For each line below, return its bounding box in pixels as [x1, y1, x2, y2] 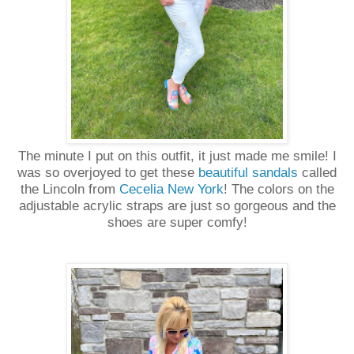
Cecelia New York [119, 181, 224, 197]
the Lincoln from [20, 181, 119, 197]
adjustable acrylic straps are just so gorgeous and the [18, 198, 336, 213]
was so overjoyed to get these [17, 164, 198, 180]
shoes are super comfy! [107, 214, 247, 230]
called [298, 164, 337, 180]
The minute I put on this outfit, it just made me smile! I [17, 148, 337, 164]
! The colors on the [223, 181, 334, 197]
